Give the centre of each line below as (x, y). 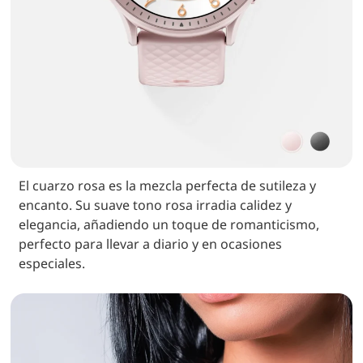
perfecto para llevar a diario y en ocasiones (151, 244)
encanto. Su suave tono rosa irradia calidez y (156, 205)
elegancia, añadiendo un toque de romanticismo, (169, 225)
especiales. (52, 264)
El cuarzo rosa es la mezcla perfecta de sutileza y (168, 186)
